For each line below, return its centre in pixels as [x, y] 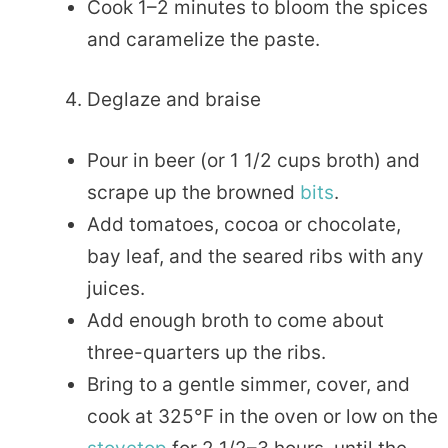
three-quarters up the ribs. [206, 352]
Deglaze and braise [174, 100]
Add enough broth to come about [235, 320]
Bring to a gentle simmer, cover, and [248, 384]
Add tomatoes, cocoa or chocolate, [244, 224]
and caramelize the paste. [203, 39]
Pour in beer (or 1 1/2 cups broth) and [253, 160]
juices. [116, 288]
